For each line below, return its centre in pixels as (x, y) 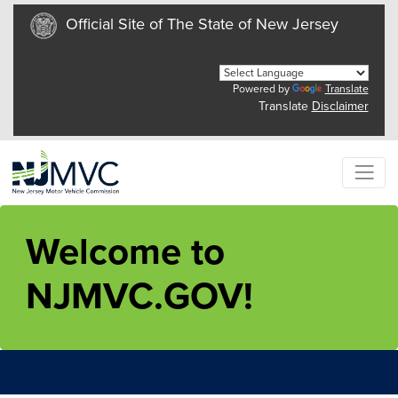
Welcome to (125, 251)
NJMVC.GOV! (139, 296)
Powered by (262, 89)
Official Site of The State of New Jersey (202, 24)
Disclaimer (340, 106)
